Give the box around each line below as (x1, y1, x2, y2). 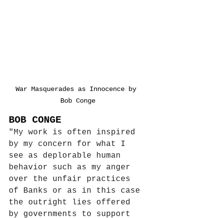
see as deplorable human (9, 151, 126, 161)
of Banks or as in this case (9, 186, 145, 196)
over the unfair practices (9, 175, 135, 184)
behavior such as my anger (9, 163, 135, 172)
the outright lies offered (9, 198, 135, 207)
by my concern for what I (9, 140, 130, 149)
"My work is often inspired (9, 128, 140, 137)
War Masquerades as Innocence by (16, 85, 140, 93)
